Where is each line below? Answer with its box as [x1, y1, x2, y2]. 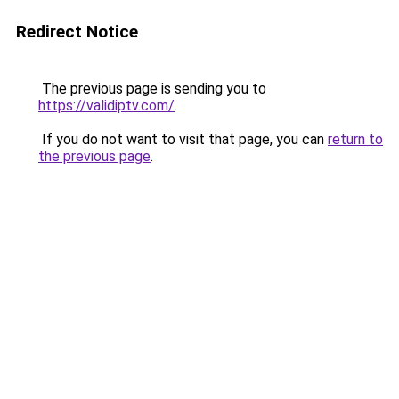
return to [328, 131, 383, 148]
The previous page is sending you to [38, 80, 266, 97]
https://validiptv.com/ [38, 97, 175, 114]
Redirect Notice [16, 21, 138, 42]
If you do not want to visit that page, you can [38, 131, 328, 148]
